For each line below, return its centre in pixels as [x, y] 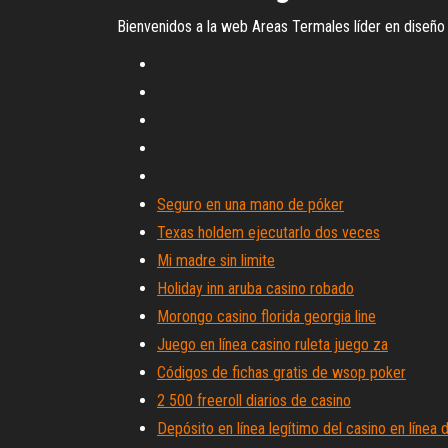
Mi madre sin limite [216, 260]
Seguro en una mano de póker [250, 204]
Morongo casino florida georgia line [266, 316]
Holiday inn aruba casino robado [255, 288]
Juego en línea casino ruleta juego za [272, 344]
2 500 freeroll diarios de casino [254, 400]
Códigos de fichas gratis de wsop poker [281, 372]
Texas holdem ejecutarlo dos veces [268, 232]
